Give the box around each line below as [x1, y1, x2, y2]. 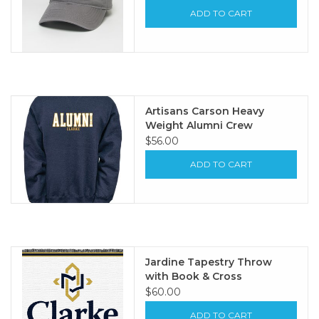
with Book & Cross [145, 270, 243, 283]
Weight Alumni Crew [145, 119, 253, 132]
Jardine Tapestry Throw [145, 256, 273, 268]
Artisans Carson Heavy [145, 105, 265, 118]
